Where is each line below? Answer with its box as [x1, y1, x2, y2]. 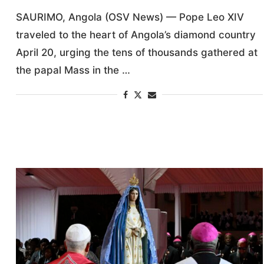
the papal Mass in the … [16, 64, 131, 76]
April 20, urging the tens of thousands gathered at [16, 46, 258, 58]
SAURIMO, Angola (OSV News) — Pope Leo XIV [16, 11, 245, 23]
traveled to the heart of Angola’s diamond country [16, 28, 256, 41]
